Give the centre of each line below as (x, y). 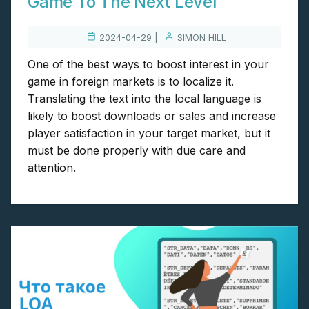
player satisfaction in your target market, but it (149, 133)
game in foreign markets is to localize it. (131, 82)
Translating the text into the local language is (144, 99)
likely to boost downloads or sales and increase (152, 116)
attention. (52, 168)
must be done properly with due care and (137, 151)
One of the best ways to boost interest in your (148, 64)
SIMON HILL (202, 38)
